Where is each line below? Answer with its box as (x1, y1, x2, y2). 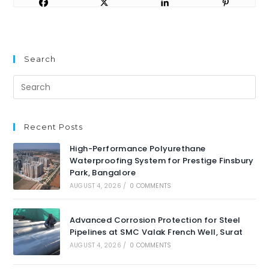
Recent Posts (24, 122, 83, 132)
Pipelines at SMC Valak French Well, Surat (69, 226, 243, 238)
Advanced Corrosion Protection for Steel (69, 214, 241, 226)
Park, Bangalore (69, 167, 136, 179)
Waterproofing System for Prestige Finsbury (69, 155, 254, 167)
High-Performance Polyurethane (69, 143, 206, 155)
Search (24, 54, 56, 64)
